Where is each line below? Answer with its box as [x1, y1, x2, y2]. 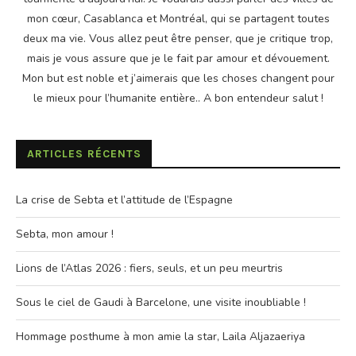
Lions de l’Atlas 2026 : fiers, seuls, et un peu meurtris [16, 261, 283, 277]
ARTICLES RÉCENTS [27, 147, 141, 161]
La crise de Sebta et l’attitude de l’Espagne [16, 192, 233, 208]
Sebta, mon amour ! [16, 226, 114, 242]
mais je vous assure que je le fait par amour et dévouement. [26, 51, 330, 67]
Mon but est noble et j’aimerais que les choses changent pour [21, 71, 335, 87]
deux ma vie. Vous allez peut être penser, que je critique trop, [23, 31, 333, 47]
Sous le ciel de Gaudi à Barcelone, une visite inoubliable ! [16, 295, 306, 311]
